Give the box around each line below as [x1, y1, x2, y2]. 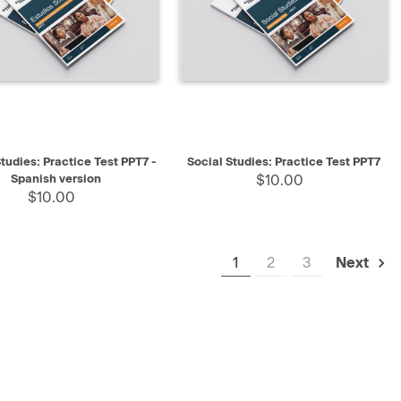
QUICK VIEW [196, 149, 265, 162]
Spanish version [10, 172, 101, 186]
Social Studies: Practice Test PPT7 [187, 155, 381, 169]
